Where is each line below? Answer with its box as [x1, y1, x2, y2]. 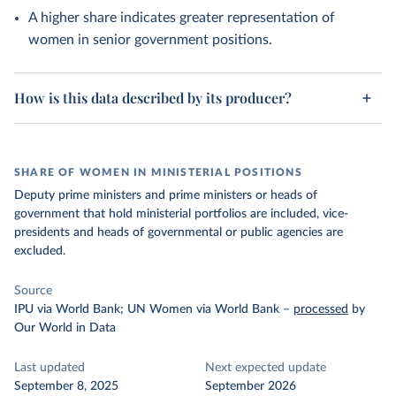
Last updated [14, 362, 85, 374]
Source [14, 285, 52, 297]
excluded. [14, 245, 65, 257]
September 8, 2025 [14, 380, 118, 392]
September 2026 [205, 380, 296, 392]
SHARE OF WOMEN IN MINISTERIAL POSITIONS [14, 167, 302, 178]
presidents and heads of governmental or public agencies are [14, 226, 343, 239]
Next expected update [205, 362, 326, 374]
